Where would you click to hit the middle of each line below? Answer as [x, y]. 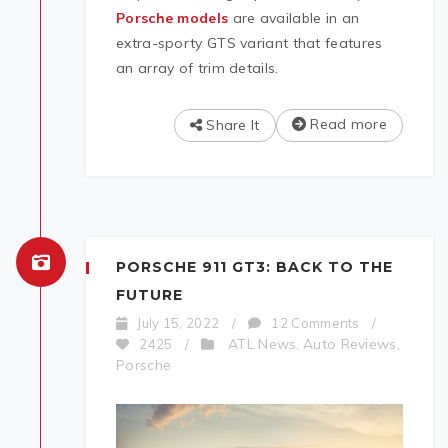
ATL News [262, 344]
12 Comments [315, 323]
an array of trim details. [197, 68]
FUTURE [149, 295]
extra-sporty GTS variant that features [249, 43]
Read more [346, 124]
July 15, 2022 [178, 323]
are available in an [294, 18]
